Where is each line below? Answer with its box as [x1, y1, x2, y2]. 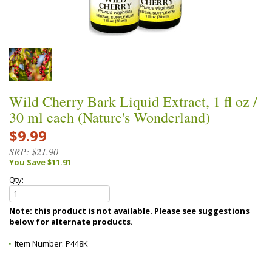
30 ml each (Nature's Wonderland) [9, 107, 210, 127]
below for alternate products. [9, 216, 133, 227]
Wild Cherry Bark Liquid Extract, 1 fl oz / [9, 91, 257, 111]
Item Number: [15, 237, 66, 249]
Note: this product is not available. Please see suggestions [9, 205, 154, 216]
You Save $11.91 [9, 156, 71, 168]
